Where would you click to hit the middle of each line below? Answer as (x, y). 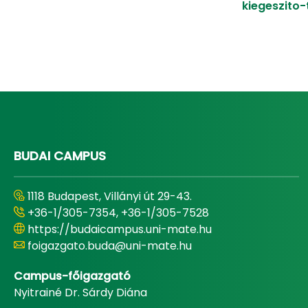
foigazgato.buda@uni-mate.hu (110, 246)
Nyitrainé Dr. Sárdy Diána (80, 293)
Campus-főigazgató (72, 276)
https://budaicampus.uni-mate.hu (120, 229)
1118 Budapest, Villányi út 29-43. (110, 196)
